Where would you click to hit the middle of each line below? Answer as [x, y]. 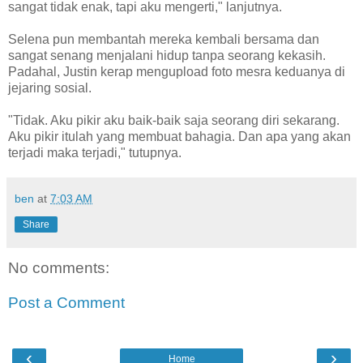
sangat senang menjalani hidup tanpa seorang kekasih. [167, 55]
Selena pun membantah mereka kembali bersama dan [164, 39]
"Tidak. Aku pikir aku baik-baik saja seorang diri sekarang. [174, 120]
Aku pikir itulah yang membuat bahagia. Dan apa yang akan [179, 136]
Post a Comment [66, 303]
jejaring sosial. [50, 88]
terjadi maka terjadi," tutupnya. [95, 152]
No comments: [59, 267]
